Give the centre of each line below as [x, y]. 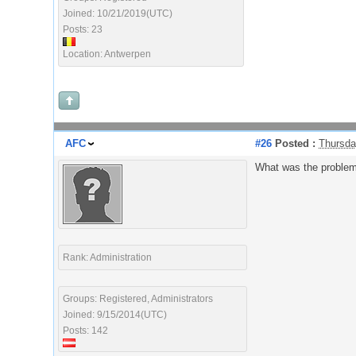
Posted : [294, 143]
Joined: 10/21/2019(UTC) [118, 14]
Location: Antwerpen [107, 54]
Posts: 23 [83, 29]
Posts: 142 [85, 331]
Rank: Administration [107, 257]
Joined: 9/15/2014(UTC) [115, 315]
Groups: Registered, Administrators [138, 299]
